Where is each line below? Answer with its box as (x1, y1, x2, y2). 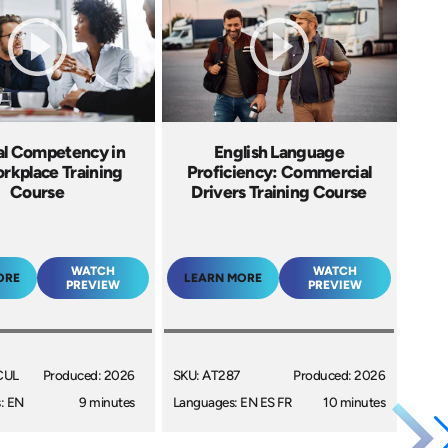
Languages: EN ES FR (172, 394, 292, 411)
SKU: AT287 (172, 367, 240, 384)
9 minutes (79, 394, 135, 411)
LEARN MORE (184, 270, 262, 285)
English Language (213, 141, 345, 162)
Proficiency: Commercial (186, 161, 372, 182)
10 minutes (323, 394, 386, 411)
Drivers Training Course (191, 181, 367, 202)
